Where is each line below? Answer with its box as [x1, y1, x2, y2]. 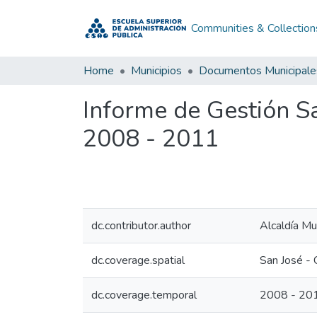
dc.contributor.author [91, 218, 191, 234]
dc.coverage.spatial [91, 253, 185, 268]
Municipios [131, 63, 182, 79]
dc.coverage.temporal [91, 287, 197, 303]
